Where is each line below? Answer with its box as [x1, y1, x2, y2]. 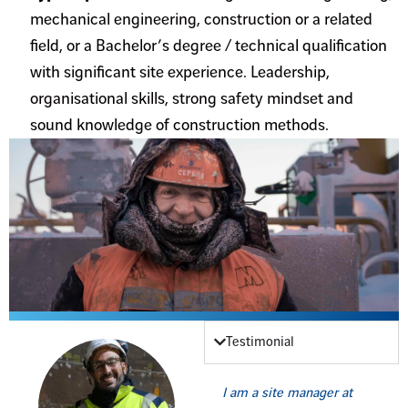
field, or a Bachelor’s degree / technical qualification [29, 36, 387, 55]
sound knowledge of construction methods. [29, 116, 329, 134]
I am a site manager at [222, 385, 352, 401]
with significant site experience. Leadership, [29, 63, 330, 81]
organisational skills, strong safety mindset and [29, 89, 353, 107]
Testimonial [226, 334, 295, 350]
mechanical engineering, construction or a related [29, 10, 372, 28]
